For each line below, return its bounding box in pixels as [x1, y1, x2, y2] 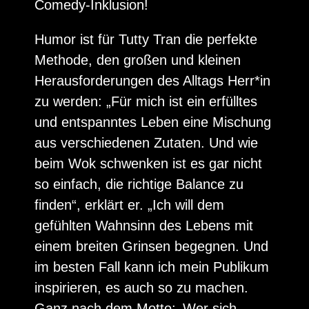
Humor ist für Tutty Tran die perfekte [34, 32, 257, 48]
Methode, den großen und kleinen [34, 52, 241, 68]
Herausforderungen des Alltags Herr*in [34, 73, 270, 89]
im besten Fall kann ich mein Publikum [34, 259, 269, 275]
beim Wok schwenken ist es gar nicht [34, 156, 262, 172]
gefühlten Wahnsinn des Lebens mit [34, 218, 253, 234]
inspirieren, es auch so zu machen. [34, 280, 248, 296]
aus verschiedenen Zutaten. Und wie [34, 135, 258, 151]
